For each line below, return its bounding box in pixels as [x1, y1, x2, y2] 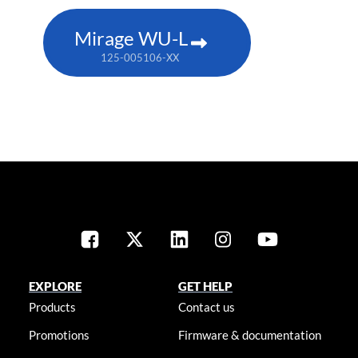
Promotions [28, 328, 89, 343]
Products [28, 300, 76, 315]
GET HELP [178, 279, 233, 294]
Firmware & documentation [178, 328, 322, 343]
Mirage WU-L [74, 26, 188, 50]
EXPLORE [28, 279, 82, 294]
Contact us [178, 300, 236, 315]
